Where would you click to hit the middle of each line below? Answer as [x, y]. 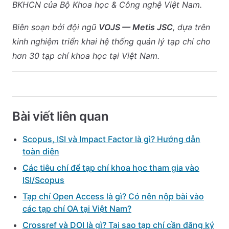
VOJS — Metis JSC [136, 27]
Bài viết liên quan [61, 116]
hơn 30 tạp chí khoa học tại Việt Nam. [86, 56]
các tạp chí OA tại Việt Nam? [77, 209]
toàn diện [41, 151]
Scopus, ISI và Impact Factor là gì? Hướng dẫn [111, 139]
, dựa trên [191, 27]
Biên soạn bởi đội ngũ [55, 27]
